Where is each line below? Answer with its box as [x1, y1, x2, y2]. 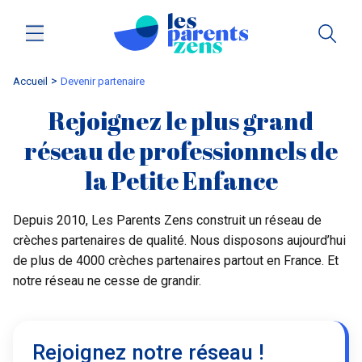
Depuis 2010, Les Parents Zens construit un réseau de [13, 212, 322, 228]
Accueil [13, 74, 48, 87]
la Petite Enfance [84, 163, 278, 197]
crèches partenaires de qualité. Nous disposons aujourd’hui [13, 232, 346, 248]
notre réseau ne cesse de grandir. [13, 272, 201, 288]
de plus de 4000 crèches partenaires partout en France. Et [13, 252, 339, 268]
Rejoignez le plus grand [48, 103, 314, 137]
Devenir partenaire [68, 74, 145, 87]
